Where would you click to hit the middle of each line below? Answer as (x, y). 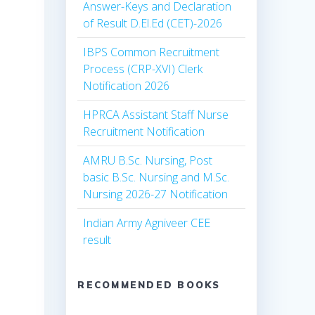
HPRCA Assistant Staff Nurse (156, 115)
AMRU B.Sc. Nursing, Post (148, 161)
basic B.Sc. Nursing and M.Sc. (156, 178)
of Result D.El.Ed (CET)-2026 (153, 24)
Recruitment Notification (144, 132)
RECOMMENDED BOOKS (149, 285)
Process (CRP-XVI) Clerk (143, 69)
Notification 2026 (127, 86)
